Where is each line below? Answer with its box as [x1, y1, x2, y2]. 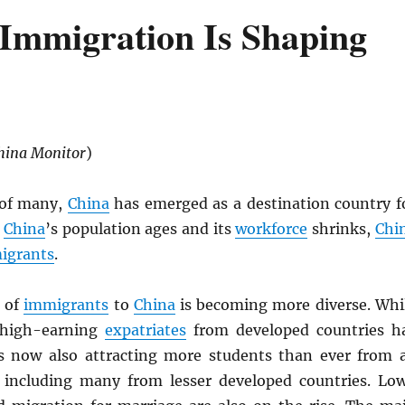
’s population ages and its [45, 220, 236, 239]
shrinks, [307, 220, 375, 239]
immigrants [24, 296, 109, 315]
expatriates [104, 321, 186, 340]
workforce [235, 220, 308, 239]
